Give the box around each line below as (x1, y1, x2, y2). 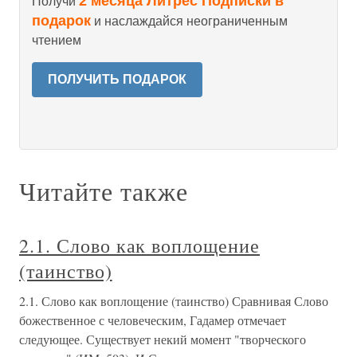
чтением (32, 33, 81, 47)
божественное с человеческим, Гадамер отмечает (19, 312, 286, 328)
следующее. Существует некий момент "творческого (19, 331, 306, 347)
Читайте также (19, 174, 188, 208)
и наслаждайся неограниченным (91, 14, 288, 28)
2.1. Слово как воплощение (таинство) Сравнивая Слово (19, 292, 328, 309)
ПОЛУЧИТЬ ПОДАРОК (48, 73, 186, 86)
